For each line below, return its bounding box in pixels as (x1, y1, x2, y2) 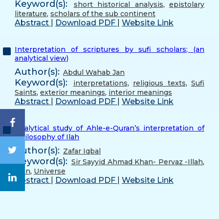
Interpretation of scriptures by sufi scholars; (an (15, 44, 204, 54)
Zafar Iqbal (63, 146, 101, 155)
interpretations (73, 78, 128, 88)
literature (15, 9, 47, 18)
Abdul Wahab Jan (63, 67, 125, 77)
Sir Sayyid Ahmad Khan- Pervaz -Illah (71, 157, 203, 166)
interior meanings (109, 88, 172, 97)
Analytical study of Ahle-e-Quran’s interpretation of (15, 123, 204, 132)
